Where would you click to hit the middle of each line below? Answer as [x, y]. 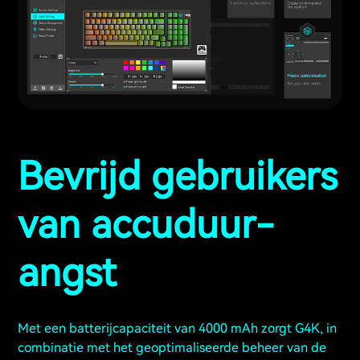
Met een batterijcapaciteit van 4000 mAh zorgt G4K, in [177, 328]
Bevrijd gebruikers [178, 176]
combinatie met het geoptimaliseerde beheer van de [172, 347]
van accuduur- [146, 224]
